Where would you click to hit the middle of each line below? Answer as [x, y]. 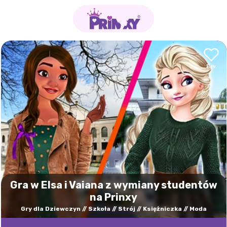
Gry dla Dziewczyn [50, 209]
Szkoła [99, 209]
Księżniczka [162, 209]
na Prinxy [113, 197]
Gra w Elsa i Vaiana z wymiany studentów [113, 185]
